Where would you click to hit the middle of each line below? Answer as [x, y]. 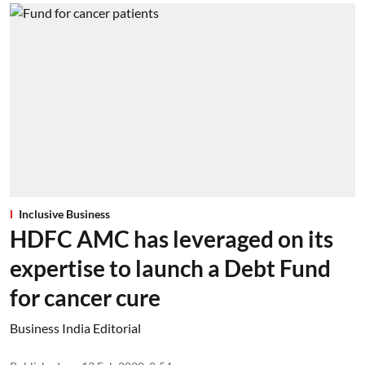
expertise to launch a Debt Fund [170, 268]
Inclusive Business [64, 214]
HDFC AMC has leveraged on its [172, 239]
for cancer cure [85, 297]
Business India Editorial [75, 328]
